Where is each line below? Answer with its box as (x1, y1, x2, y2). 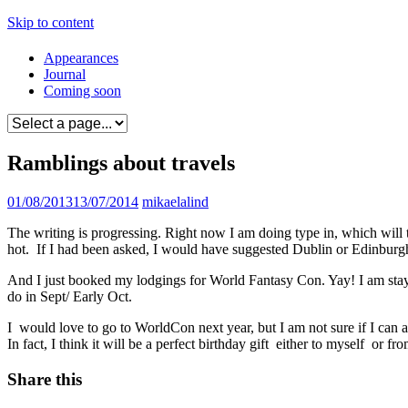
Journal (44, 66, 86, 83)
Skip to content (7, 15, 94, 30)
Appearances (44, 50, 118, 66)
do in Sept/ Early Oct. (7, 289, 139, 305)
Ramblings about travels (7, 151, 235, 176)
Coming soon (44, 83, 121, 99)
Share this (7, 369, 82, 389)
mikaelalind (142, 194, 209, 210)
